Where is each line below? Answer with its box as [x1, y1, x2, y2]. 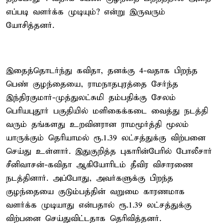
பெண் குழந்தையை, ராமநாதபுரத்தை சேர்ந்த [6, 79, 178, 90]
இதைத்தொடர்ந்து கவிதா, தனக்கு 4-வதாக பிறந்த [6, 65, 198, 76]
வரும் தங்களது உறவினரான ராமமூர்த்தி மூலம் [6, 119, 189, 130]
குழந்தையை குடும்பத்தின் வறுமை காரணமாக [6, 186, 185, 197]
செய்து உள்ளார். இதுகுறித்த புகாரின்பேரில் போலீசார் [6, 146, 212, 157]
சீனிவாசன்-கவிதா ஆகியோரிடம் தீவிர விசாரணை [6, 159, 193, 170]
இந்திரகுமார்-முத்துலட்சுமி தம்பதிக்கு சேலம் [6, 92, 176, 103]
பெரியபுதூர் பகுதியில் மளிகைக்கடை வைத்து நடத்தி [6, 106, 208, 116]
